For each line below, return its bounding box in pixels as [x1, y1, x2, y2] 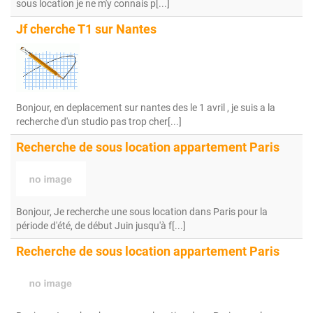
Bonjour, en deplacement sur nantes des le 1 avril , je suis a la [16, 102, 275, 113]
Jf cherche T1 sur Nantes [16, 22, 156, 36]
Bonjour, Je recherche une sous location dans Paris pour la [16, 206, 268, 217]
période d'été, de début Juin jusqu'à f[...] [16, 220, 186, 231]
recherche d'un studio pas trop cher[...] [16, 116, 182, 127]
